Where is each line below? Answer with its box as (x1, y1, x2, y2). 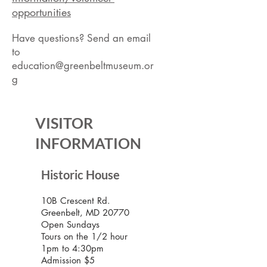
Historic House (41, 167, 125, 182)
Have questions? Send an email (12, 32, 151, 45)
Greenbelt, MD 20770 (41, 207, 129, 218)
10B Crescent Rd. (41, 195, 110, 206)
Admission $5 (41, 254, 95, 266)
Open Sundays (41, 219, 103, 230)
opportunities (12, 5, 71, 19)
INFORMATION (35, 134, 144, 152)
